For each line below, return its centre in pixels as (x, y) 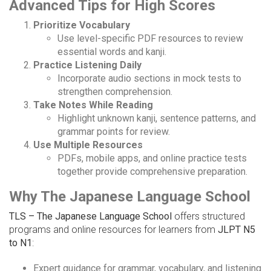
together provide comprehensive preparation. (152, 172)
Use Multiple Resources (88, 145)
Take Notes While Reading (93, 105)
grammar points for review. (114, 132)
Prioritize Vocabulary (82, 25)
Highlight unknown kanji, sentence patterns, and (157, 119)
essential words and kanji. (112, 52)
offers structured (208, 217)
